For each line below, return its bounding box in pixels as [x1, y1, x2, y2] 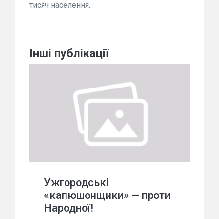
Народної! [44, 202, 93, 214]
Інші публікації [29, 46, 109, 60]
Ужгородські [44, 176, 109, 189]
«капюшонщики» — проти [44, 189, 171, 201]
